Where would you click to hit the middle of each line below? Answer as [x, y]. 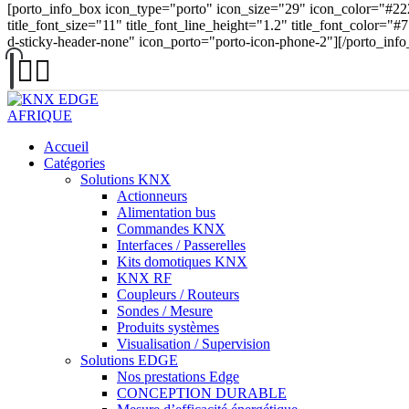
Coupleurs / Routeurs [178, 294]
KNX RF [144, 278]
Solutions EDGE [129, 360]
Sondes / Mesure [165, 310]
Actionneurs [152, 195]
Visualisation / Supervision [194, 343]
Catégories [74, 163]
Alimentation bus [166, 212]
